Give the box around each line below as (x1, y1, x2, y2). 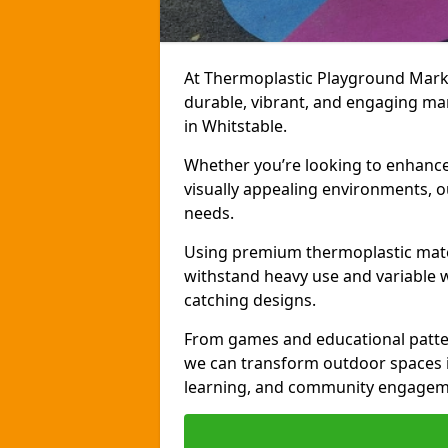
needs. (184, 202, 234, 224)
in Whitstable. (184, 115, 287, 137)
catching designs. (184, 289, 316, 311)
